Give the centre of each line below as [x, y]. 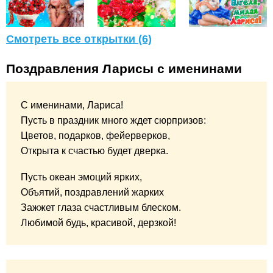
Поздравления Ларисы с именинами [124, 68]
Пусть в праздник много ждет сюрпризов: [113, 121]
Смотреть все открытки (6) [79, 39]
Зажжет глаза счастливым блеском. [101, 207]
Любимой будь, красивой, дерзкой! [98, 223]
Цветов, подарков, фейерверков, [95, 136]
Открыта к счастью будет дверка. [94, 151]
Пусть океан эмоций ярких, [81, 177]
